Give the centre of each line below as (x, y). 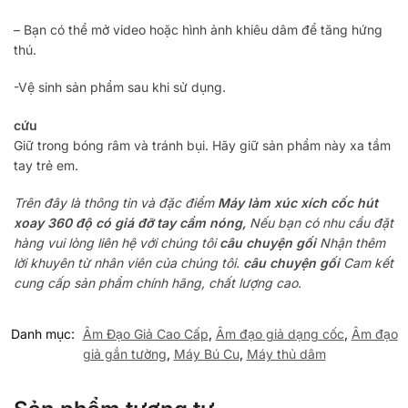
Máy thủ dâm (286, 354)
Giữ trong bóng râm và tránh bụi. (113, 145)
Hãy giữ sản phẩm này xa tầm (301, 145)
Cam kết (368, 263)
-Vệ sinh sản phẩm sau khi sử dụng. (120, 87)
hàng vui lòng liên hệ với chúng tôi (117, 243)
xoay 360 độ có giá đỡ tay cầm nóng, (130, 223)
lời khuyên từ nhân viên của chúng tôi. (128, 263)
